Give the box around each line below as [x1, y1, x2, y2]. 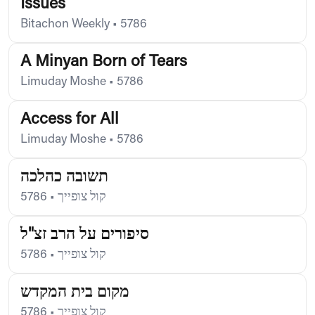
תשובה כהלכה [20, 169, 108, 186]
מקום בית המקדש [20, 284, 129, 301]
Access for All [20, 111, 119, 128]
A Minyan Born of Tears [20, 53, 187, 70]
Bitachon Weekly [20, 18, 110, 31]
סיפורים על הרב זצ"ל [20, 226, 149, 243]
